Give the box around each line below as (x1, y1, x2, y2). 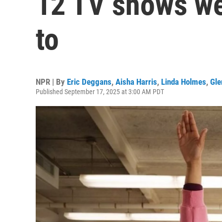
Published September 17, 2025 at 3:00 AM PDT (36, 88, 164, 96)
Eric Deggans (67, 77, 111, 87)
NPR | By (36, 77, 67, 87)
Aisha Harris (115, 77, 157, 87)
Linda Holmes (161, 77, 206, 87)
